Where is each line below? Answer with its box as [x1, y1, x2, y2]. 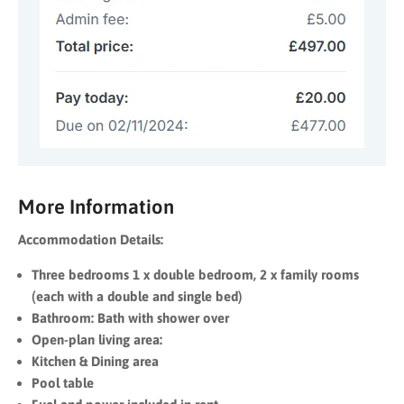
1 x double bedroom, [133, 266, 260, 282]
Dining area [91, 353, 159, 369]
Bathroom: [32, 309, 97, 326]
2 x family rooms [260, 266, 359, 282]
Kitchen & [32, 353, 91, 369]
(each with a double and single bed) [32, 288, 243, 304]
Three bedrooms [32, 266, 133, 282]
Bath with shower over [97, 309, 229, 326]
